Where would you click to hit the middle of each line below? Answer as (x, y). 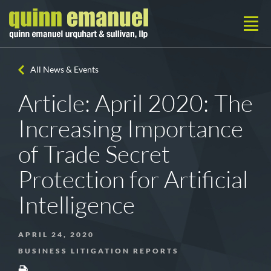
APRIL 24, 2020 (56, 234)
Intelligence (77, 204)
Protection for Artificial (133, 179)
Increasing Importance (131, 128)
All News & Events (64, 69)
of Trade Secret (94, 154)
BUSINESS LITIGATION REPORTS (99, 251)
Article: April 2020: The (135, 103)
